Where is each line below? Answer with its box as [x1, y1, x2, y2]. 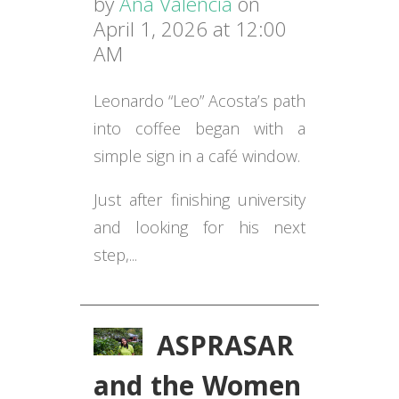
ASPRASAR [157, 327, 295, 373]
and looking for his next [93, 216, 306, 238]
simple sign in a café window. [93, 144, 300, 167]
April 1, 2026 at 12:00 [93, 14, 287, 43]
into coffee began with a [93, 117, 306, 139]
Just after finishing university [93, 188, 306, 210]
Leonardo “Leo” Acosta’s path [93, 89, 306, 111]
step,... [93, 243, 137, 265]
